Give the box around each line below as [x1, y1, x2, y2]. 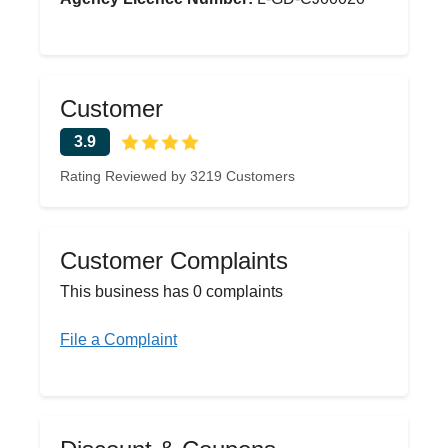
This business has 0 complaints [60, 283, 283, 300]
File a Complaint [60, 331, 177, 348]
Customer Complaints [60, 247, 288, 274]
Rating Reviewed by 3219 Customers [60, 168, 295, 184]
